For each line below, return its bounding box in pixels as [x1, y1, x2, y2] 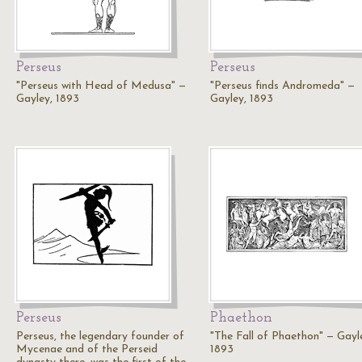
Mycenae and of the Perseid [16, 343, 158, 356]
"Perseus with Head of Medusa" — [16, 80, 186, 92]
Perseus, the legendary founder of [16, 330, 184, 343]
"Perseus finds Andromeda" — [210, 80, 355, 92]
